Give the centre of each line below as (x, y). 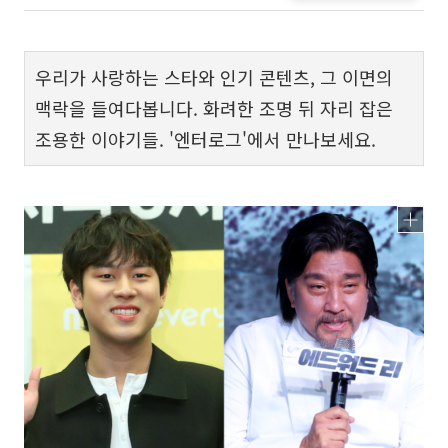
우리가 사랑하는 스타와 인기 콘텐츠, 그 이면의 (214, 77)
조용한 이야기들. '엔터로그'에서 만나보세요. (205, 139)
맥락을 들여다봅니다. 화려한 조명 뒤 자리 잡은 (214, 108)
